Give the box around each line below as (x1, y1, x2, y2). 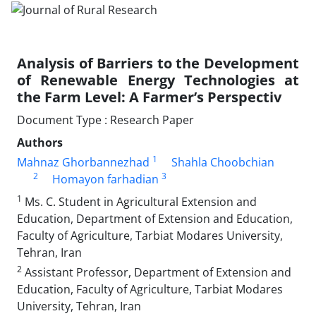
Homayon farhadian (51, 171, 159, 187)
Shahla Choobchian (171, 154, 274, 170)
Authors (17, 134, 63, 150)
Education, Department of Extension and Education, (17, 210, 293, 226)
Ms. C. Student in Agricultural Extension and (22, 193, 257, 209)
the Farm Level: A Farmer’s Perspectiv (17, 87, 281, 107)
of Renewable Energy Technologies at (17, 70, 299, 90)
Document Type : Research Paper (17, 111, 194, 128)
